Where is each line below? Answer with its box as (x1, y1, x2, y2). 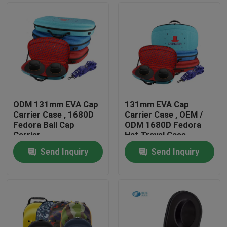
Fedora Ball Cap (13, 120, 75, 130)
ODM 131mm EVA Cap (13, 99, 99, 110)
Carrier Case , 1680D (13, 109, 94, 120)
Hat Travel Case (124, 130, 186, 140)
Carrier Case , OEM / (124, 109, 203, 120)
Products (18, 186, 54, 197)
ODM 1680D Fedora (124, 120, 201, 130)
